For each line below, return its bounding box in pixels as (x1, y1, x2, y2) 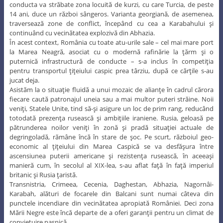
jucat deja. (9, 76, 39, 85)
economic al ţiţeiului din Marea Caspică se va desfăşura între (9, 142, 214, 151)
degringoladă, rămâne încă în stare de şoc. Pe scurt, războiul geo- (9, 132, 214, 142)
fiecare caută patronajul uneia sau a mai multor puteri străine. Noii (9, 95, 214, 104)
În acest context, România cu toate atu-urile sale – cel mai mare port (9, 38, 214, 47)
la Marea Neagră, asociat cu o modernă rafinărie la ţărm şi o (9, 47, 214, 57)
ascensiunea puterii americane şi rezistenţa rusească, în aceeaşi (9, 151, 214, 161)
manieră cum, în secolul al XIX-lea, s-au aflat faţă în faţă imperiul (9, 161, 214, 170)
